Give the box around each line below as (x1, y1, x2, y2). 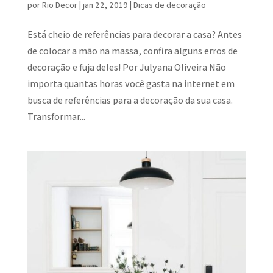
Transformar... (27, 110, 85, 124)
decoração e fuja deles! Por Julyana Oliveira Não (27, 61, 226, 74)
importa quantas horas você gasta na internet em (27, 77, 235, 91)
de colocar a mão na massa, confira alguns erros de (27, 44, 238, 58)
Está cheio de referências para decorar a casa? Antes (27, 28, 242, 41)
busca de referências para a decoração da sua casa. (27, 94, 233, 107)
